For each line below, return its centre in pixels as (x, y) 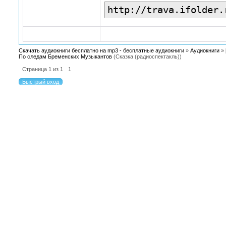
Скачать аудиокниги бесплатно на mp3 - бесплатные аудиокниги (101, 50)
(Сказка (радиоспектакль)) (148, 56)
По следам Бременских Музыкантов (65, 56)
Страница (35, 69)
